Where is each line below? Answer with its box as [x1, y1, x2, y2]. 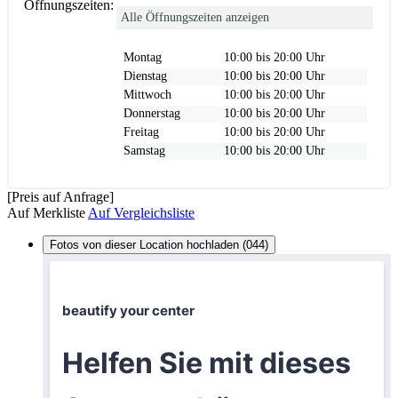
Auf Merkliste [7, 204, 85, 220]
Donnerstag [123, 106, 180, 120]
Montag [123, 50, 162, 64]
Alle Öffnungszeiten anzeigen [121, 10, 269, 24]
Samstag [123, 143, 165, 157]
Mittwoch [123, 87, 171, 101]
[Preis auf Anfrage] [7, 188, 114, 204]
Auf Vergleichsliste [88, 204, 195, 220]
